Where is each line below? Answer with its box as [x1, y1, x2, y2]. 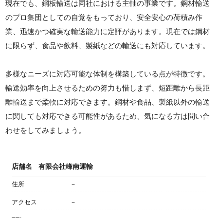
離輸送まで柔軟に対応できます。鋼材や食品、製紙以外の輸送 [5, 97, 210, 106]
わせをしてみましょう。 [5, 126, 86, 134]
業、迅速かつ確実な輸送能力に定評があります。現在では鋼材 [5, 27, 210, 36]
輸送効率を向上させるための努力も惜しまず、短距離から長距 [5, 83, 210, 92]
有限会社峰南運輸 [38, 162, 93, 170]
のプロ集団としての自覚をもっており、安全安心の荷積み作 [5, 13, 203, 21]
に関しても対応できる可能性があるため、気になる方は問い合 [5, 111, 210, 120]
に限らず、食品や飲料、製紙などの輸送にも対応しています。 [5, 41, 210, 50]
